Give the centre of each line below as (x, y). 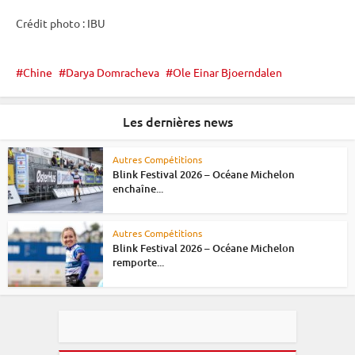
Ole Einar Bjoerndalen (227, 73)
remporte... (138, 263)
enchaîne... (138, 189)
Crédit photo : (52, 23)
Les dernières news (177, 122)
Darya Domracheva (113, 73)
